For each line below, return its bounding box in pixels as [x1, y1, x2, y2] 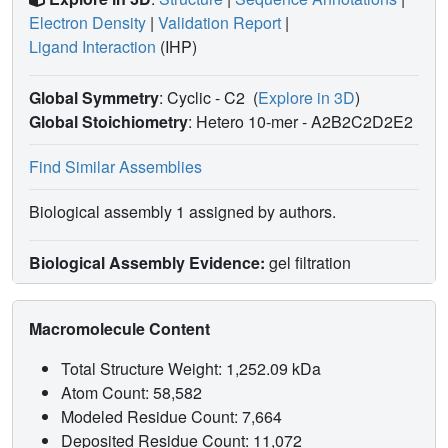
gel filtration [265, 251, 351, 275]
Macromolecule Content [29, 317, 214, 341]
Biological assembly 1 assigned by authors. [29, 200, 336, 224]
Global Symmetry [29, 86, 159, 110]
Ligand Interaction [29, 35, 156, 59]
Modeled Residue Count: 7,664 [61, 405, 286, 429]
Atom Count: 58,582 [61, 381, 206, 405]
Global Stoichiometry [29, 110, 188, 134]
